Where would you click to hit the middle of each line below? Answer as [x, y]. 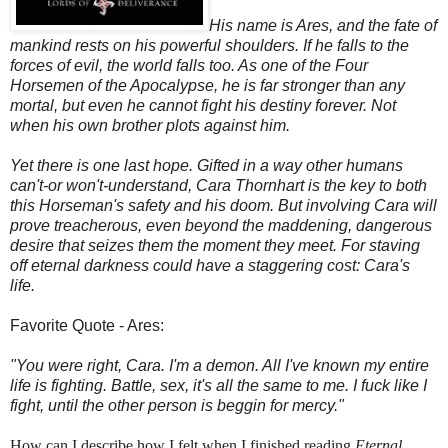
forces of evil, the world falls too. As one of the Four [189, 65]
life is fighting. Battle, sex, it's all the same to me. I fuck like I [218, 385]
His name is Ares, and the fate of [323, 25]
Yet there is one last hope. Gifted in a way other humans [206, 165]
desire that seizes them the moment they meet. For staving [215, 245]
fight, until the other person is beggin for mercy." [177, 405]
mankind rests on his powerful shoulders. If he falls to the [209, 45]
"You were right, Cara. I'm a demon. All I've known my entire [219, 365]
